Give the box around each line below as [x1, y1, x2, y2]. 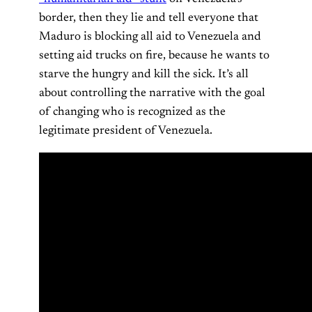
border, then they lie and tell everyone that [39, 11, 258, 24]
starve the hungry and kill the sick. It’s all [39, 68, 249, 81]
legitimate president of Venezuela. [39, 124, 212, 137]
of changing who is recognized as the [39, 105, 226, 118]
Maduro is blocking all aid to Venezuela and [39, 30, 261, 43]
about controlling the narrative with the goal [39, 86, 265, 100]
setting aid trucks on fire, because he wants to [39, 49, 270, 62]
